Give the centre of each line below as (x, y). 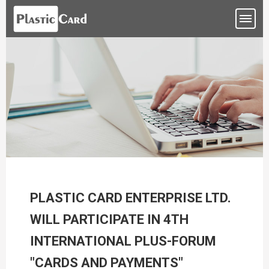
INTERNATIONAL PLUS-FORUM (123, 241)
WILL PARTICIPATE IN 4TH (109, 219)
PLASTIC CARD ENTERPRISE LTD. (131, 198)
